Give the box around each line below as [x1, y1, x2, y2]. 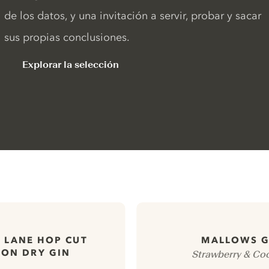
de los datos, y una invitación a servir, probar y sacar [4, 9, 261, 22]
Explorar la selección [22, 59, 119, 70]
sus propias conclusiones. [4, 31, 130, 44]
